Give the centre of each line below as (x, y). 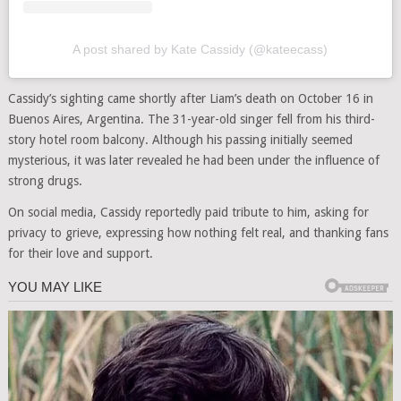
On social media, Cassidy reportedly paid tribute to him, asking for (188, 212)
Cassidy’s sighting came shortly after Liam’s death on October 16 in (190, 98)
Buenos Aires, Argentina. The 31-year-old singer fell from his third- (191, 119)
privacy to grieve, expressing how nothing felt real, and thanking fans (198, 232)
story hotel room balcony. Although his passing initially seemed (180, 139)
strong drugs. (45, 180)
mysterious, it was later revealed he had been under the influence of (193, 160)
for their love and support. (80, 253)
